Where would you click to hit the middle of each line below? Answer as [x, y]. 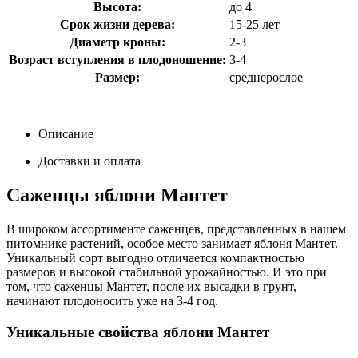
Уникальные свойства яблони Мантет [138, 332]
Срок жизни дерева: [117, 25]
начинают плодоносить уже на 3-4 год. [112, 301]
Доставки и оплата [89, 161]
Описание [66, 134]
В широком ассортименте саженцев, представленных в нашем [176, 229]
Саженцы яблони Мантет [117, 195]
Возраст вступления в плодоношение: [117, 60]
